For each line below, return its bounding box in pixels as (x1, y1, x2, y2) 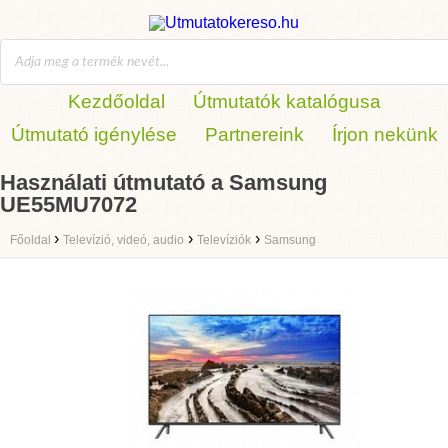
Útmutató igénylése (10, 124, 177, 145)
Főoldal (10, 233, 54, 247)
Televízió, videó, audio (63, 233, 184, 247)
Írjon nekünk (331, 124, 438, 145)
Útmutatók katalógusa (192, 91, 381, 112)
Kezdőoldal (67, 91, 165, 112)
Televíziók (197, 233, 251, 247)
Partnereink (204, 124, 304, 145)
